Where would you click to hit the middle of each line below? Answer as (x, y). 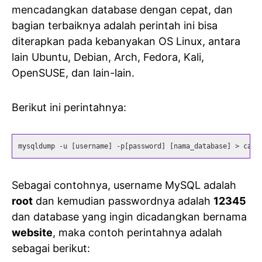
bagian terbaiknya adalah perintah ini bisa (115, 25)
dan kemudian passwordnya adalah (123, 201)
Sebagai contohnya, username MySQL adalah (124, 185)
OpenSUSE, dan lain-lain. (73, 73)
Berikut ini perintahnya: (69, 107)
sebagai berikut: (51, 248)
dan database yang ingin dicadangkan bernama (129, 216)
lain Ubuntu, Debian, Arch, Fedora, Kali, (108, 57)
